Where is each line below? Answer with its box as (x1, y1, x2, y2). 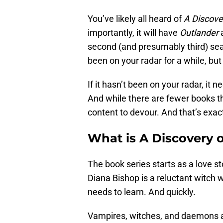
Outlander (180, 27, 219, 38)
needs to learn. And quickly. (88, 187, 196, 198)
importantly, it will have (88, 27, 180, 38)
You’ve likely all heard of (88, 13, 184, 24)
